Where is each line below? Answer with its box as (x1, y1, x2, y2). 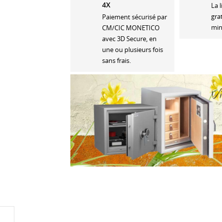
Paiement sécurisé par (102, 12, 167, 21)
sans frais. (102, 55, 131, 65)
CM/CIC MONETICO (102, 23, 160, 32)
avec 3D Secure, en (102, 34, 157, 43)
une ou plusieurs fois (102, 45, 163, 54)
